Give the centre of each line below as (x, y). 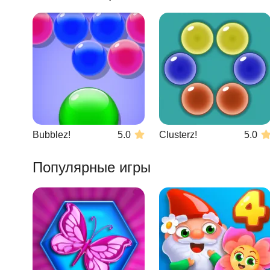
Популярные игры (92, 167)
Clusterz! (178, 135)
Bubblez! (52, 135)
